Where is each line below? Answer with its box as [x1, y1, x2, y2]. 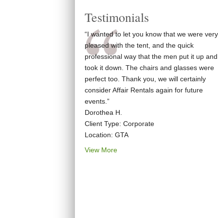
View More [84, 146, 117, 154]
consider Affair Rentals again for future [84, 86, 203, 94]
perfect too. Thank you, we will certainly [84, 75, 206, 83]
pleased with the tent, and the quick [84, 41, 194, 49]
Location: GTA [84, 131, 128, 139]
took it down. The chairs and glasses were [84, 64, 214, 72]
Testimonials [84, 9, 149, 25]
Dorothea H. [84, 109, 122, 116]
